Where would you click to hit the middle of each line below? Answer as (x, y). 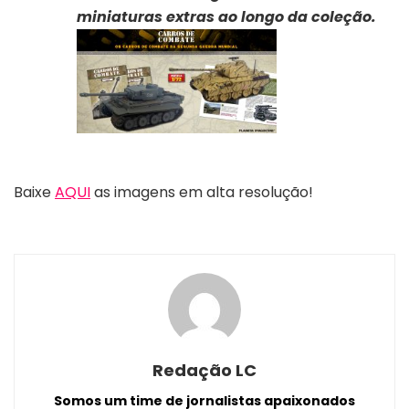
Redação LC (204, 370)
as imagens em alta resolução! (202, 192)
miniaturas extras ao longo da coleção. (226, 16)
